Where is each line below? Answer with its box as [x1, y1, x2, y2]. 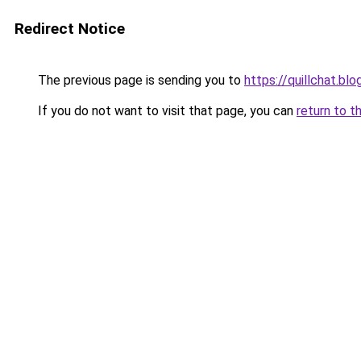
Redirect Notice [15, 19, 125, 38]
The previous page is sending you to [35, 73, 244, 88]
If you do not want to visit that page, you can [35, 103, 297, 118]
